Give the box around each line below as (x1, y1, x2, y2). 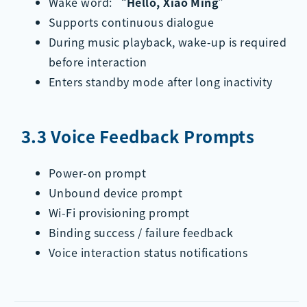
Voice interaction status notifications (48, 244, 248, 261)
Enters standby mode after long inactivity (48, 73, 273, 90)
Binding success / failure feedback (48, 224, 234, 241)
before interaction (48, 53, 147, 71)
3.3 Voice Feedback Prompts (21, 124, 255, 149)
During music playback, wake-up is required (48, 34, 287, 51)
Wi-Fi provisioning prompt (48, 204, 190, 221)
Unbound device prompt (48, 184, 183, 201)
